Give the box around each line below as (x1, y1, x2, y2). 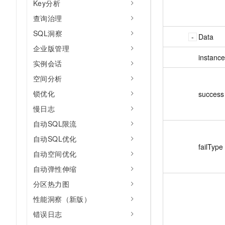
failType (198, 141, 223, 152)
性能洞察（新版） (33, 194, 91, 204)
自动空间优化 (33, 149, 77, 159)
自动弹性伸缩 (33, 164, 77, 174)
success (198, 88, 224, 99)
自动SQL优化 (33, 134, 77, 144)
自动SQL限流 (33, 119, 77, 129)
